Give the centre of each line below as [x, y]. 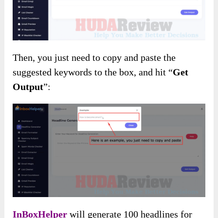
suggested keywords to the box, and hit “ [93, 72]
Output [28, 86]
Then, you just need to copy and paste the [94, 57]
